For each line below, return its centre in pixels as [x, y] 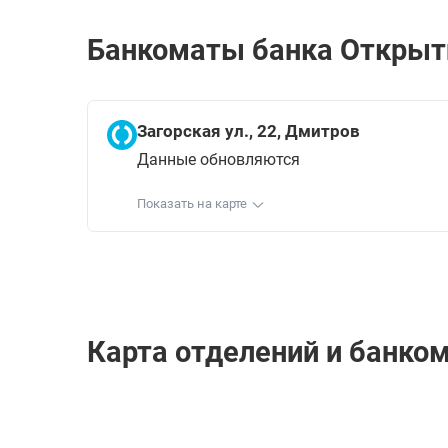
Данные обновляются [218, 159]
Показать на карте [192, 203]
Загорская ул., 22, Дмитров [248, 131]
